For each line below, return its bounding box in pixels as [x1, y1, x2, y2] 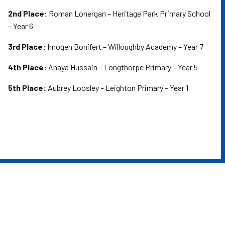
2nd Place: [8, 8, 47, 18]
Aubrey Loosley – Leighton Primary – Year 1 [46, 82, 188, 92]
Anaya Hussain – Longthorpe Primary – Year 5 [47, 62, 198, 72]
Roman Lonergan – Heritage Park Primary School [47, 8, 210, 18]
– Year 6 [8, 21, 33, 31]
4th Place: [8, 62, 47, 72]
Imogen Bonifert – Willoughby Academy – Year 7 [46, 41, 203, 51]
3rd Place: [8, 41, 46, 51]
